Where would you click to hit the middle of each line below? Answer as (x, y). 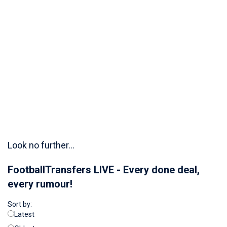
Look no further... (41, 145)
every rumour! (40, 184)
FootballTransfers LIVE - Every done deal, (104, 170)
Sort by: (20, 204)
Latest (24, 214)
